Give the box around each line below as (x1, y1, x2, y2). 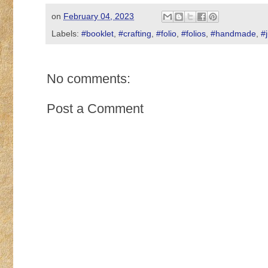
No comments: (47, 71, 130, 87)
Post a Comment (47, 101, 144, 117)
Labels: (51, 29, 81, 39)
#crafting (118, 29, 151, 39)
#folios (181, 29, 206, 39)
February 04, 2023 (63, 11, 134, 21)
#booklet (81, 29, 114, 39)
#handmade (211, 29, 256, 39)
